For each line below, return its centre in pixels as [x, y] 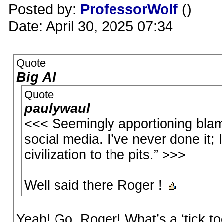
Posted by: [44, 9]
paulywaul [57, 109]
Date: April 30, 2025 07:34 [91, 26]
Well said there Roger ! [95, 185]
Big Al [36, 77]
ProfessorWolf [131, 9]
